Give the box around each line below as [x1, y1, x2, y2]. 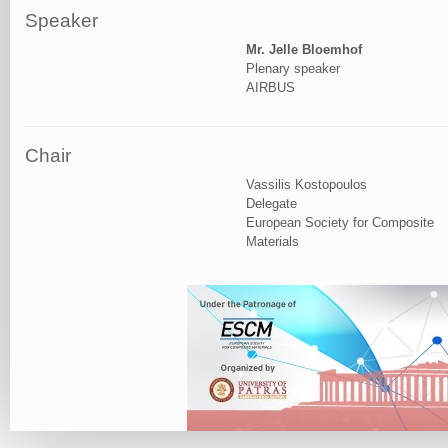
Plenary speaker [245, 61, 340, 77]
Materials [245, 233, 299, 249]
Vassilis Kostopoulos [245, 176, 367, 192]
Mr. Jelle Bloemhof [245, 42, 362, 58]
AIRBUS [245, 80, 295, 96]
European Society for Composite [245, 214, 434, 230]
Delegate [245, 195, 297, 211]
